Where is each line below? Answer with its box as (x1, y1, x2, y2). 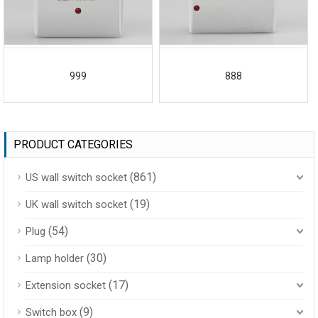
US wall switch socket (26, 171, 127, 185)
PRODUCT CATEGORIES (13, 138, 133, 152)
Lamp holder (26, 252, 84, 265)
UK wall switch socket (26, 198, 127, 212)
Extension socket (26, 279, 106, 292)
